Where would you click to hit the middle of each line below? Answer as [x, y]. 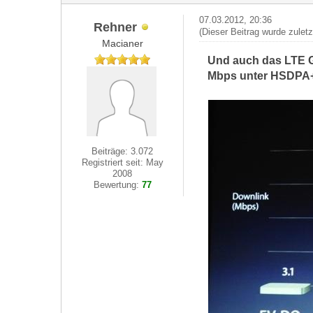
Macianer [122, 43]
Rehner [116, 27]
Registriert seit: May [122, 162]
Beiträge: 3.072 [123, 151]
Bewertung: [117, 185]
